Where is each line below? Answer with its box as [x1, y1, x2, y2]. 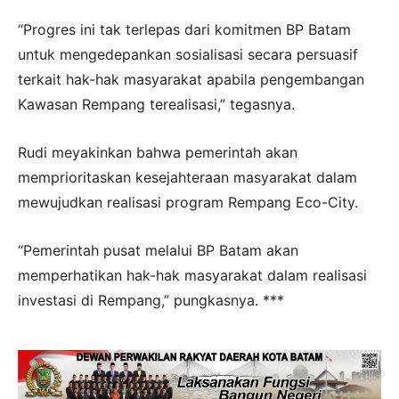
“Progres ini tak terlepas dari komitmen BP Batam [18, 20, 351, 38]
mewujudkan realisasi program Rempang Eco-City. [18, 192, 358, 211]
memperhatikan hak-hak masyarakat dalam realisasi [18, 265, 367, 284]
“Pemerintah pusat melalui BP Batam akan [18, 240, 298, 259]
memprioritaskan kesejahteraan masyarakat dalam [18, 167, 357, 186]
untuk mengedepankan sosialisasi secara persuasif [18, 45, 358, 63]
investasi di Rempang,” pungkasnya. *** [18, 290, 284, 309]
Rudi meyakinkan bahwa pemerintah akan [18, 142, 297, 161]
